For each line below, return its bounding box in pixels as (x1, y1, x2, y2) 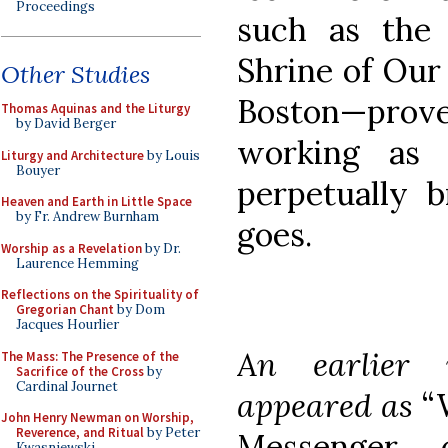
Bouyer (16, 161, 60, 179)
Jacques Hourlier (16, 316, 119, 333)
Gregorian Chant (16, 301, 114, 318)
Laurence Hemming (16, 254, 139, 272)
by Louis (144, 146, 200, 164)
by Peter (144, 424, 200, 441)
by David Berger (16, 115, 116, 132)
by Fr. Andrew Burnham (16, 208, 159, 225)
